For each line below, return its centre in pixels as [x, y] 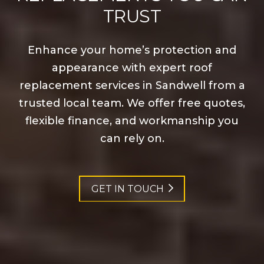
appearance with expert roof [132, 67]
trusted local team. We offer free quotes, [132, 103]
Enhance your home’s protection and [132, 50]
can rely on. [132, 138]
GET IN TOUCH [127, 189]
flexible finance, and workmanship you [132, 121]
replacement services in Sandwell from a [132, 85]
